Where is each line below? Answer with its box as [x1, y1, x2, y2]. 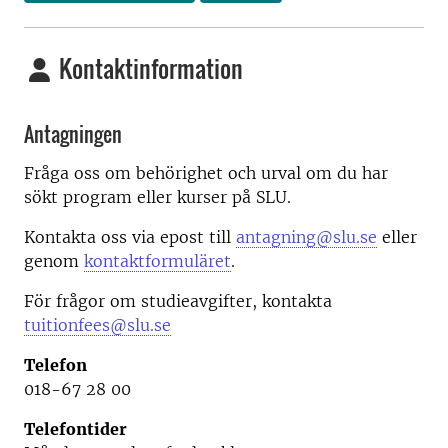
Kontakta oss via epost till [24, 226, 236, 247]
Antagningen [24, 119, 122, 150]
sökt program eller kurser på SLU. [24, 186, 291, 207]
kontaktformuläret [84, 250, 231, 271]
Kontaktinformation [54, 50, 243, 87]
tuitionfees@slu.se [24, 314, 171, 335]
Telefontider [24, 418, 127, 439]
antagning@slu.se [236, 226, 377, 247]
